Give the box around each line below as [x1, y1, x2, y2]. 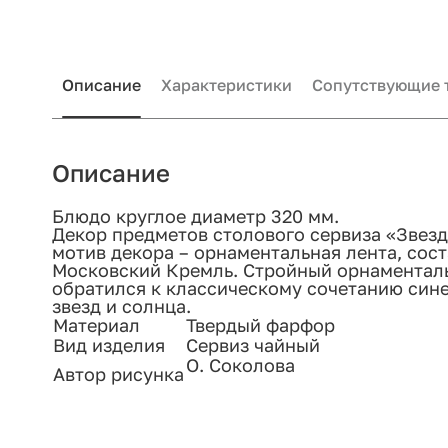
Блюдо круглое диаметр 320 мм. [52, 205, 339, 228]
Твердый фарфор [186, 314, 335, 337]
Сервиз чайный [186, 334, 320, 357]
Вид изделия [53, 334, 165, 357]
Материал [53, 314, 140, 337]
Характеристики [161, 75, 292, 96]
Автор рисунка [53, 363, 184, 386]
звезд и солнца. [52, 295, 191, 318]
